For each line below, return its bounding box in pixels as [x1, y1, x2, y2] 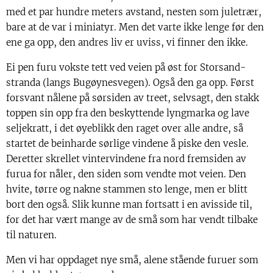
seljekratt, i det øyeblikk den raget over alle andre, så [6, 122, 243, 134]
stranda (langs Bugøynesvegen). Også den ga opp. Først [6, 76, 254, 88]
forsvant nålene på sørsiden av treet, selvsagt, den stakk [6, 91, 259, 104]
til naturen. [6, 229, 57, 241]
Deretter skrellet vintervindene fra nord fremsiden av [6, 152, 246, 165]
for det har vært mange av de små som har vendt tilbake [6, 213, 258, 225]
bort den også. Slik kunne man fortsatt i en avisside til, [6, 198, 252, 210]
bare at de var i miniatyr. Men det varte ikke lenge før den [6, 21, 264, 33]
